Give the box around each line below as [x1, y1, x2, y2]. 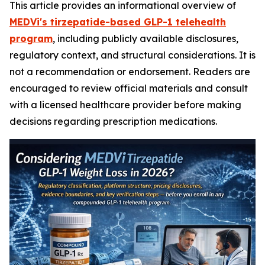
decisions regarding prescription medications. [9, 115, 217, 127]
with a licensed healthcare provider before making [9, 99, 241, 111]
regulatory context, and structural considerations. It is [9, 49, 256, 61]
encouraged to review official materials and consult [9, 82, 248, 94]
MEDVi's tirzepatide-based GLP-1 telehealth [9, 16, 226, 28]
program [9, 33, 53, 44]
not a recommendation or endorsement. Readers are [9, 66, 250, 77]
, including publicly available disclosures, [53, 33, 238, 44]
